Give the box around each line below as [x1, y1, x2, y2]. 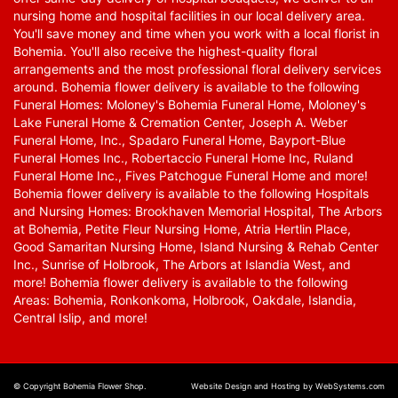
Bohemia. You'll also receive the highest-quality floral [13, 44, 317, 60]
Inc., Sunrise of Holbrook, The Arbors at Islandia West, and [13, 257, 351, 273]
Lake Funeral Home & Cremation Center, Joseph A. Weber [13, 115, 347, 131]
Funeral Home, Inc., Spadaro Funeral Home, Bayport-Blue [13, 132, 346, 148]
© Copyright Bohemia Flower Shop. [13, 381, 147, 392]
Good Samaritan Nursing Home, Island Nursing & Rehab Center [13, 239, 378, 255]
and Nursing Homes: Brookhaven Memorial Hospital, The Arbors [13, 203, 382, 219]
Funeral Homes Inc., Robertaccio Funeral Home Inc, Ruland [13, 150, 354, 166]
